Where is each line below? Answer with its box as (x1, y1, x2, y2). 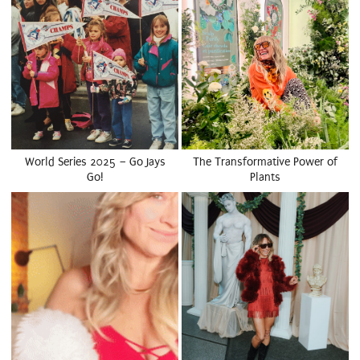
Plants (249, 170, 280, 184)
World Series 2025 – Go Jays (24, 154, 166, 169)
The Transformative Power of (192, 154, 337, 169)
